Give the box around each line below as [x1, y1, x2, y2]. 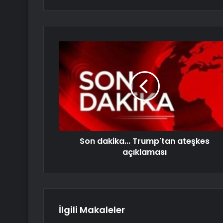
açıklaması [122, 146, 167, 158]
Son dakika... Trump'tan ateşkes [80, 135, 210, 147]
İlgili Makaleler [59, 204, 125, 217]
